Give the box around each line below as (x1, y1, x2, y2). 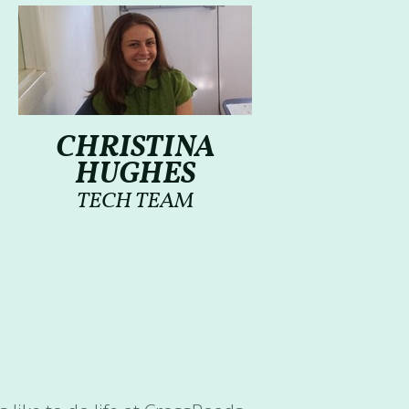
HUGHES (75, 153, 195, 196)
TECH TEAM (77, 185, 194, 217)
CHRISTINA (55, 127, 215, 170)
